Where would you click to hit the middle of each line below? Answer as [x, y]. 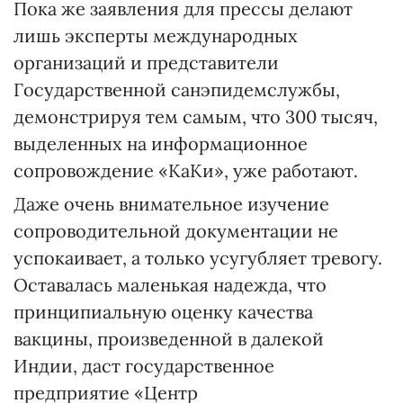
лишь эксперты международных [156, 36]
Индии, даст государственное [144, 366]
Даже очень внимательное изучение [171, 204]
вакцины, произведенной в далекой [169, 339]
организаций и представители [146, 63]
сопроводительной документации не [176, 231]
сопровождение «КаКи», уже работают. [186, 170]
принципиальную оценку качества [163, 312]
